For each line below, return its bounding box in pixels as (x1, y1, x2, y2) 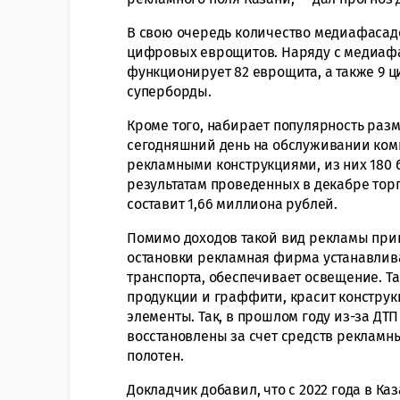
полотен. (127, 347, 184, 365)
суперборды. (127, 83, 212, 101)
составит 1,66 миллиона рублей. (127, 196, 338, 213)
